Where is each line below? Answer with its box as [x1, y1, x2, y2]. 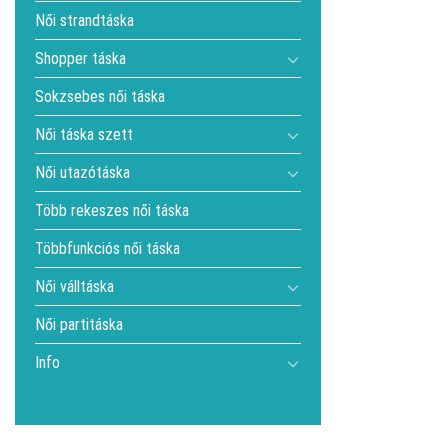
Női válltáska [35, 277, 114, 296]
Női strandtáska [35, 11, 134, 30]
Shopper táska [35, 49, 126, 68]
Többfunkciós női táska [35, 239, 180, 258]
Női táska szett [35, 125, 133, 144]
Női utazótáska [35, 163, 130, 182]
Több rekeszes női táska [35, 201, 189, 220]
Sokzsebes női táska [35, 87, 165, 106]
